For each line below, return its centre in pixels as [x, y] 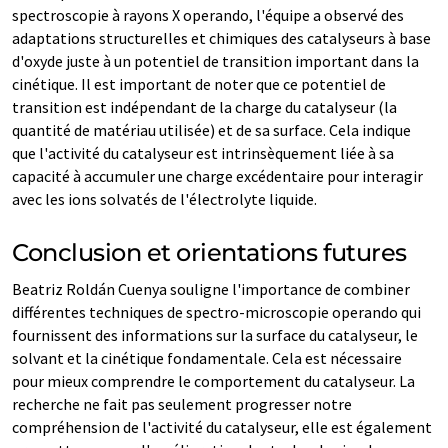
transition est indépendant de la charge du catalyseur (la [204, 106]
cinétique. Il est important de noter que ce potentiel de [199, 83]
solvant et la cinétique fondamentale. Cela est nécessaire [207, 357]
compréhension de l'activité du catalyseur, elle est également [222, 426]
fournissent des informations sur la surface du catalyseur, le [215, 334]
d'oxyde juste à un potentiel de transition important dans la [215, 60]
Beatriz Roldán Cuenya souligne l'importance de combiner [211, 288]
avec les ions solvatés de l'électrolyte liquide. [164, 198]
